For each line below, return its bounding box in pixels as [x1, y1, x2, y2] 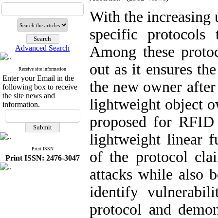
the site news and [2, 91, 55, 100]
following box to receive [2, 83, 77, 91]
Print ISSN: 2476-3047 [5, 154, 80, 162]
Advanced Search [15, 44, 70, 52]
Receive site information [18, 66, 67, 72]
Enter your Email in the [2, 74, 74, 82]
